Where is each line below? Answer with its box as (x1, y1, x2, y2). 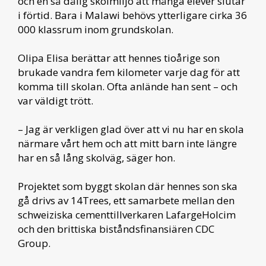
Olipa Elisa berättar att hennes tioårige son (18, 50, 220, 65)
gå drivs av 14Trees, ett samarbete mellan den (18, 193, 235, 207)
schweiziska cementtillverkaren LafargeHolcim (18, 207, 236, 221)
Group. (18, 236, 50, 250)
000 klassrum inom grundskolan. (18, 22, 173, 36)
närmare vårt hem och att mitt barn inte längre (18, 136, 237, 150)
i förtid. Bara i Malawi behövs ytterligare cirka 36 (18, 8, 247, 22)
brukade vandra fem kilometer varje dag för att (18, 65, 240, 79)
